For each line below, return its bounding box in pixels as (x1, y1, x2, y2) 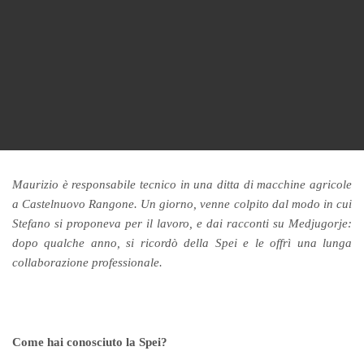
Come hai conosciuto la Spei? (12, 335, 168, 349)
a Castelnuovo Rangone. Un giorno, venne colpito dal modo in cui (12, 197, 352, 211)
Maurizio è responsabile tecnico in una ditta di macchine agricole (12, 178, 352, 192)
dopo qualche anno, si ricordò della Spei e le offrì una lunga (12, 236, 352, 250)
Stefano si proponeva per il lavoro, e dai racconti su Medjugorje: (12, 217, 352, 231)
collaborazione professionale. (12, 256, 163, 270)
